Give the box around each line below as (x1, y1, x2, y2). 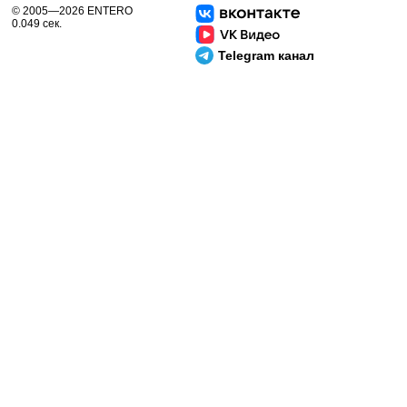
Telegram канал (218, 48, 314, 63)
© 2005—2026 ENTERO (12, 5, 133, 17)
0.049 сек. (12, 17, 62, 30)
